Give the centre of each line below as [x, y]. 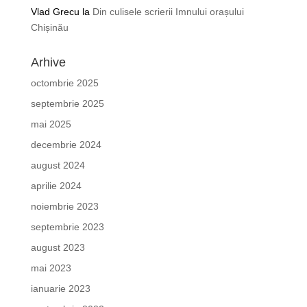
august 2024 [58, 165]
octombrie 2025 [64, 83]
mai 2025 [51, 124]
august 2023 [58, 247]
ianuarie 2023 [60, 288]
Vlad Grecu [55, 12]
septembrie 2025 [67, 103]
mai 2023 [51, 268]
